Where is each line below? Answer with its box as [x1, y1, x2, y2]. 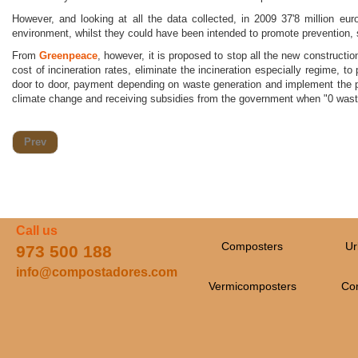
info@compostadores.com [16, 265, 177, 279]
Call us [16, 224, 58, 237]
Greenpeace [39, 50, 98, 62]
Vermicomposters [208, 280, 296, 292]
